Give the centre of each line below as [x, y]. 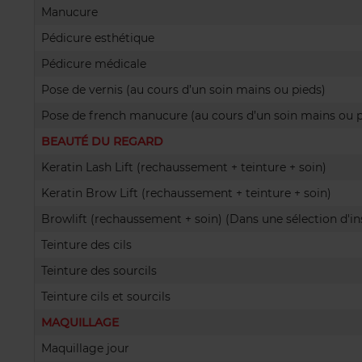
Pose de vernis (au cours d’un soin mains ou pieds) [183, 90]
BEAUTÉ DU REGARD [102, 141]
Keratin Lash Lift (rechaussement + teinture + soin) [184, 167]
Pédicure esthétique [98, 38]
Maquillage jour [85, 348]
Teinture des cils [86, 245]
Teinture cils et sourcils [106, 297]
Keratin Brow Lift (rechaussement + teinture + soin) [186, 193]
